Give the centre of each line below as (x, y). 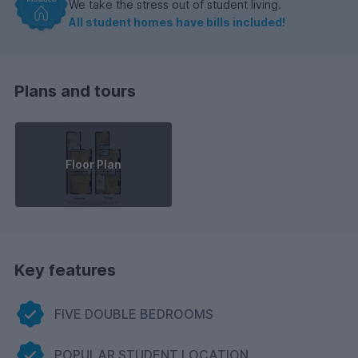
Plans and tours (75, 91)
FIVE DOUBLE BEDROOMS (134, 314)
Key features (65, 270)
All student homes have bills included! (177, 22)
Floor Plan (93, 164)
